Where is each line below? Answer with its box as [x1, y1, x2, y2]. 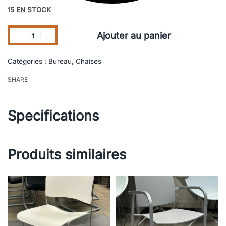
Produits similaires [8, 146, 126, 163]
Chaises [76, 57, 101, 66]
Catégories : [8, 57, 48, 66]
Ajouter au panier [97, 30, 171, 41]
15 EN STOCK [8, 6, 51, 14]
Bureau [48, 57, 72, 66]
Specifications [8, 107, 99, 125]
